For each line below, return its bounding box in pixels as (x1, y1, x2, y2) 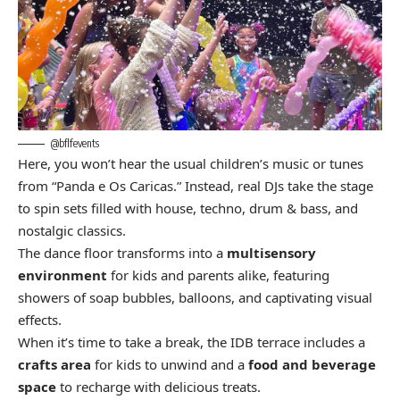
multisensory (227, 243, 316, 262)
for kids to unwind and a (91, 354, 248, 373)
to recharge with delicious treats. (56, 377, 261, 396)
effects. (18, 310, 62, 329)
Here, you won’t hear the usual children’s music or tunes (18, 154, 363, 172)
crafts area (18, 354, 91, 373)
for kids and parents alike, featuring (107, 265, 329, 284)
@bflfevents (51, 136, 99, 150)
